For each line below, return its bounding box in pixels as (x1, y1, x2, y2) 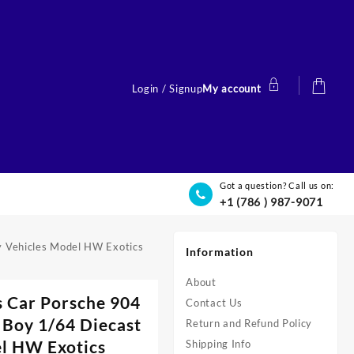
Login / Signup (131, 82, 203, 95)
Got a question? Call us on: (220, 180, 334, 190)
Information (186, 245, 254, 258)
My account (202, 82, 262, 95)
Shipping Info (186, 337, 251, 350)
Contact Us (186, 296, 243, 309)
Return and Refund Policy (186, 317, 313, 330)
